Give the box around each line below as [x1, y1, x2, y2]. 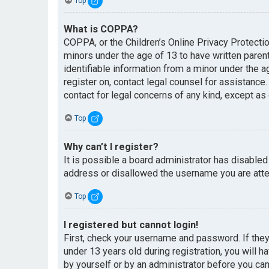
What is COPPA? [64, 23, 138, 35]
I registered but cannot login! [64, 219, 198, 231]
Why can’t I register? [64, 141, 159, 153]
